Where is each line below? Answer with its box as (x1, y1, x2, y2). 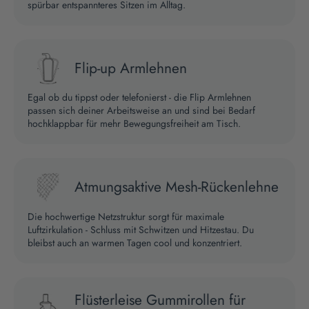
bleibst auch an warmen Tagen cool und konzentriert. (28, 235, 242, 250)
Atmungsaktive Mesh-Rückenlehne (74, 177, 279, 198)
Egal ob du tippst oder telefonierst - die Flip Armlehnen (28, 90, 251, 105)
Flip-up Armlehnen (74, 58, 187, 79)
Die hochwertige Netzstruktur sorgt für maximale (28, 209, 224, 223)
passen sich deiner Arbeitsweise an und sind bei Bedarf (28, 103, 255, 118)
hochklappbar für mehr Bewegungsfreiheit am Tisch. (28, 117, 241, 131)
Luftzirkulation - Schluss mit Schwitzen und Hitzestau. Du (28, 222, 254, 237)
